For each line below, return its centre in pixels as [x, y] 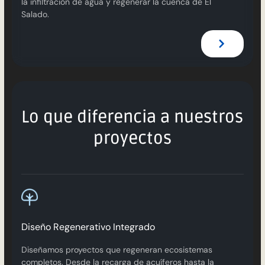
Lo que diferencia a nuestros [132, 117]
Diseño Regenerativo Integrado [88, 227]
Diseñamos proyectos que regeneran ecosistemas [117, 249]
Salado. [35, 14]
